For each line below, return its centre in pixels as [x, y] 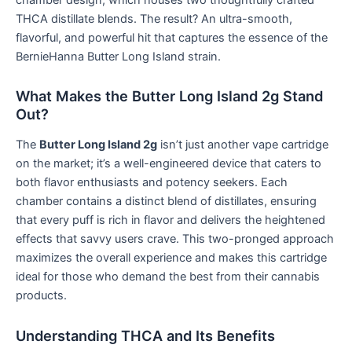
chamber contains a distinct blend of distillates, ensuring [166, 202]
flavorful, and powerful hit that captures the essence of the [172, 37]
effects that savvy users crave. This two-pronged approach [175, 239]
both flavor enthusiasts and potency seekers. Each [152, 183]
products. [41, 296]
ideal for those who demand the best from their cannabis [168, 277]
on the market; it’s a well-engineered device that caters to [169, 164]
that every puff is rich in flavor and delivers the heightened [170, 220]
